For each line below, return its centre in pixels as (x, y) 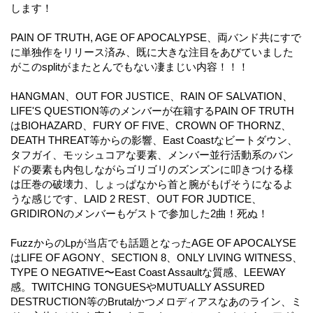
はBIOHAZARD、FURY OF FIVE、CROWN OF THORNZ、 (151, 125)
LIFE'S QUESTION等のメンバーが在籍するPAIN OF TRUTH (152, 110)
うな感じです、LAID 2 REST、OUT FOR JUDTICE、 (136, 198)
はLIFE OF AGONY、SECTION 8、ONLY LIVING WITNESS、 (156, 257)
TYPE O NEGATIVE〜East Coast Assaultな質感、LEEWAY (148, 272)
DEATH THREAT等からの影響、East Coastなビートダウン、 (154, 140)
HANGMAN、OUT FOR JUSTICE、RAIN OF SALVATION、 (152, 96)
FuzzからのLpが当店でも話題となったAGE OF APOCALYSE (153, 242)
